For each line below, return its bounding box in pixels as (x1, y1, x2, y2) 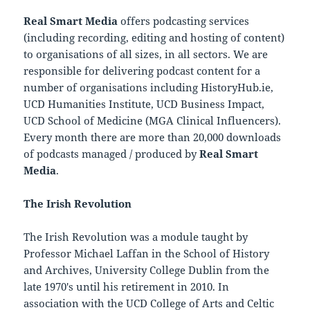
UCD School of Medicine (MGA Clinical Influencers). (24, 113, 282, 127)
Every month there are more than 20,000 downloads (24, 129, 282, 144)
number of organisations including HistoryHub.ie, (24, 80, 274, 94)
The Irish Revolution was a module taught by (24, 229, 248, 244)
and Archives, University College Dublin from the (24, 262, 270, 277)
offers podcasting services (118, 13, 250, 28)
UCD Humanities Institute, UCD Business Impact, (24, 96, 265, 111)
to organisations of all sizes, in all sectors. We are (24, 46, 268, 61)
